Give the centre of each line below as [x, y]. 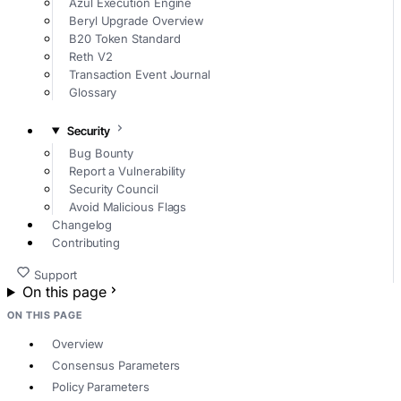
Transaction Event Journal [140, 75]
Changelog [82, 224]
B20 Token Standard [125, 39]
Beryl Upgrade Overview [137, 21]
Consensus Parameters [116, 366]
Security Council [114, 188]
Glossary [93, 93]
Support [55, 274]
